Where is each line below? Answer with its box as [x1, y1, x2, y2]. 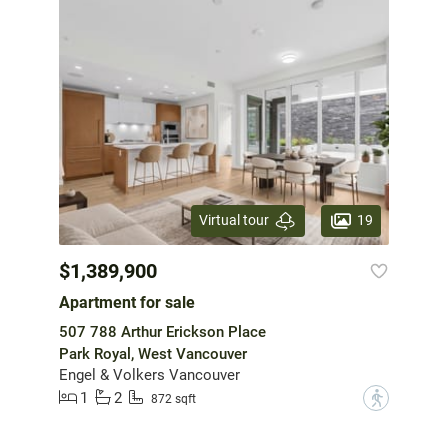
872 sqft [151, 392, 196, 407]
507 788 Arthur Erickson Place [59, 322, 266, 341]
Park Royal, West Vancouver [59, 344, 247, 363]
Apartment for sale [59, 292, 195, 312]
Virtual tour [199, 212, 269, 229]
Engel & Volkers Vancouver [59, 365, 240, 384]
